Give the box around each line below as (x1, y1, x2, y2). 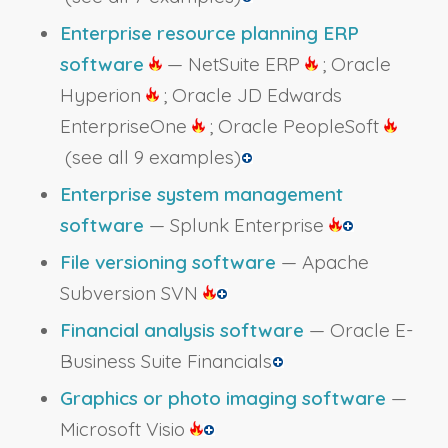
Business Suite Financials (59, 349, 272, 374)
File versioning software (59, 250, 276, 275)
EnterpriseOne (59, 114, 192, 139)
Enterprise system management (59, 182, 343, 207)
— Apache (275, 250, 369, 275)
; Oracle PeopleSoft (204, 114, 384, 139)
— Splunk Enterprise (143, 213, 329, 238)
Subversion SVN (59, 281, 203, 306)
